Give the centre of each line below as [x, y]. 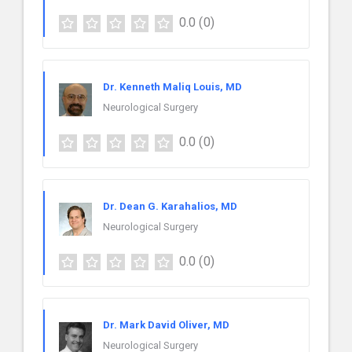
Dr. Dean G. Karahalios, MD [170, 206]
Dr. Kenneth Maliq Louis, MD [172, 86]
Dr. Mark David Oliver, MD [166, 325]
